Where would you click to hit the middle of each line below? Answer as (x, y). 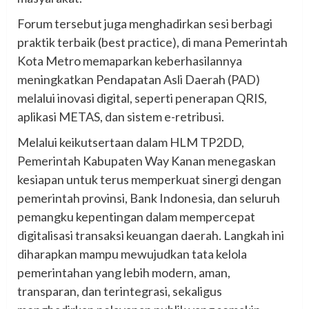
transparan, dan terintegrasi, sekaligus (120, 291)
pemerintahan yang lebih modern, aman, (124, 273)
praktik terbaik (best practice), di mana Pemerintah (152, 42)
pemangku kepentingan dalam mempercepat (136, 217)
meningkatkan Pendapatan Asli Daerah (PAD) (139, 80)
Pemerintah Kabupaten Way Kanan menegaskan (147, 161)
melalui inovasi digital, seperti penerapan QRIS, (142, 98)
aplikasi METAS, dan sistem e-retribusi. (121, 117)
